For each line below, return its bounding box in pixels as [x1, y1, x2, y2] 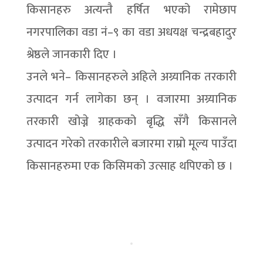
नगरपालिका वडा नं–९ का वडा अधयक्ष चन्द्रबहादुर [26, 22, 237, 42]
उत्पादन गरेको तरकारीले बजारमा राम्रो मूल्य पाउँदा [26, 134, 237, 154]
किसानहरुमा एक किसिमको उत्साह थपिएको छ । [26, 156, 233, 176]
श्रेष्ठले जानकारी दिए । [26, 45, 117, 65]
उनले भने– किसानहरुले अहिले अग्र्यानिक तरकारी [26, 67, 237, 87]
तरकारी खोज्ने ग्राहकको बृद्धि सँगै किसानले [26, 112, 237, 131]
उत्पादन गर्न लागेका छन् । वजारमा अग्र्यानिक [26, 89, 237, 109]
